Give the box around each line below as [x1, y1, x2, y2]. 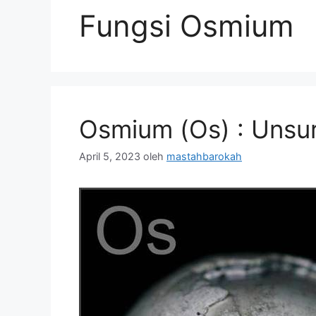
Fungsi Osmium [79, 8, 294, 44]
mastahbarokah [166, 150, 242, 163]
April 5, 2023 [79, 150, 140, 163]
